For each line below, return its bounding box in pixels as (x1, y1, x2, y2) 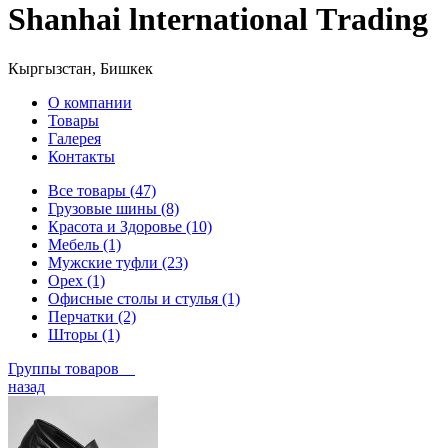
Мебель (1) (48, 235, 121, 253)
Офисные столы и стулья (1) (48, 289, 240, 307)
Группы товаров (8, 359, 135, 377)
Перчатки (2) (48, 307, 136, 325)
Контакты (48, 147, 115, 165)
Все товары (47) (48, 181, 156, 199)
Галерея (48, 129, 101, 147)
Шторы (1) (48, 325, 120, 343)
